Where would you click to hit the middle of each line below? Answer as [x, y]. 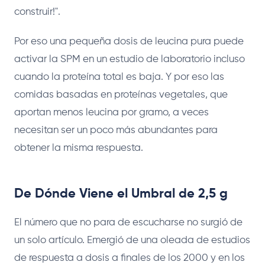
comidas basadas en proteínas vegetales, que [121, 95]
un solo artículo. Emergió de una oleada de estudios [132, 240]
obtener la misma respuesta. [79, 148]
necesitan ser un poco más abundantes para [116, 130]
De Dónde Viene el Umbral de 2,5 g [121, 194]
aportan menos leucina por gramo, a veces [112, 112]
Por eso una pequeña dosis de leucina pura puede [129, 41]
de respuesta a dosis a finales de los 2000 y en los [130, 258]
